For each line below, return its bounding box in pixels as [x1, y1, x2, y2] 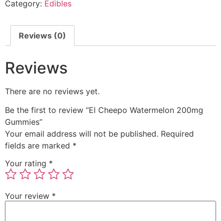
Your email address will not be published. [5, 129, 158, 139]
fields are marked [5, 141, 73, 151]
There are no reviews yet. [5, 86, 100, 96]
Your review [5, 190, 52, 201]
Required [161, 129, 194, 139]
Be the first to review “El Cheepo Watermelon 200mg [5, 105, 203, 115]
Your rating [5, 158, 49, 168]
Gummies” [5, 117, 42, 127]
